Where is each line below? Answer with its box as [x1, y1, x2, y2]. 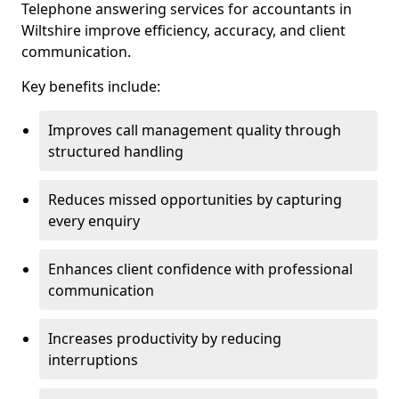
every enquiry [48, 211, 140, 231]
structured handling [48, 142, 183, 161]
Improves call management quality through [48, 120, 341, 140]
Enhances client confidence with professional [48, 259, 353, 279]
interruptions [48, 350, 138, 370]
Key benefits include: [21, 77, 160, 96]
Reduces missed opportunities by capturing [48, 190, 342, 209]
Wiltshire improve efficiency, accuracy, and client [21, 20, 346, 40]
